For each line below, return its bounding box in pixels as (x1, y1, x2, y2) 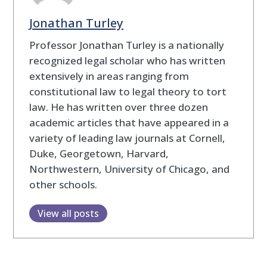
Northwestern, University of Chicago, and (29, 162, 229, 176)
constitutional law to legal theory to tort (29, 85, 226, 99)
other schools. (29, 178, 97, 192)
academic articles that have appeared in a (29, 116, 229, 130)
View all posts (37, 207, 99, 221)
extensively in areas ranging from (29, 69, 189, 83)
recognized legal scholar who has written (29, 54, 225, 68)
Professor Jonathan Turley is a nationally (29, 38, 224, 52)
